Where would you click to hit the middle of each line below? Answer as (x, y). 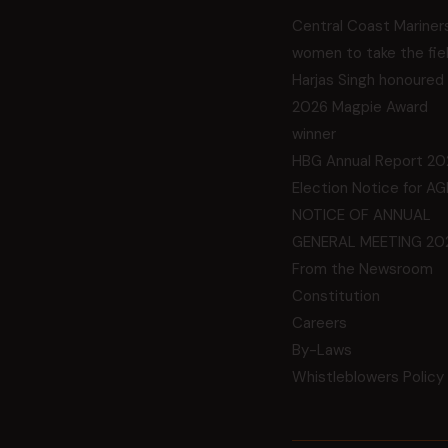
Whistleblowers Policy (368, 376)
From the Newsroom (362, 268)
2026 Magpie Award (360, 106)
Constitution (336, 295)
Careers (319, 322)
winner (314, 133)
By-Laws (322, 349)
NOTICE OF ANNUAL (361, 214)
